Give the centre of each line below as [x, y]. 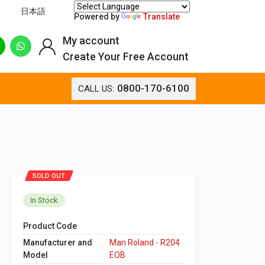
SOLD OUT [49, 176]
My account [91, 41]
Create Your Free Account [126, 57]
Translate [161, 16]
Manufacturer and [58, 242]
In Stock [44, 200]
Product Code [50, 226]
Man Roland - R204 [145, 242]
